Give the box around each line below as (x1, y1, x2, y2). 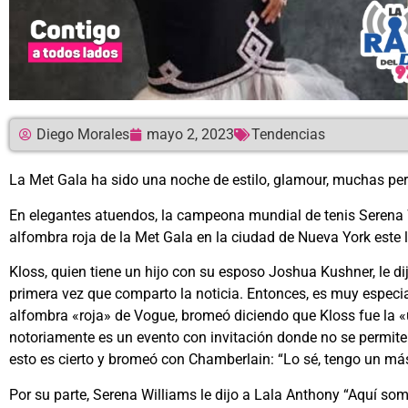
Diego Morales (36, 126, 129, 144)
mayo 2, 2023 (147, 126, 234, 144)
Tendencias (251, 126, 325, 144)
